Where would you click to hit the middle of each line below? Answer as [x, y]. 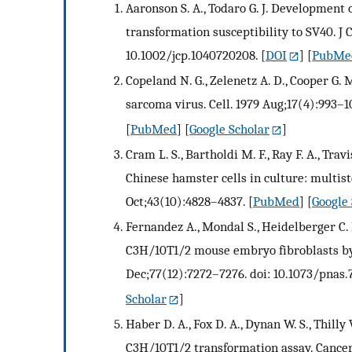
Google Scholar [229, 129]
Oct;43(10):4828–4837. [185, 202]
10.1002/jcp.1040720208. [192, 55]
